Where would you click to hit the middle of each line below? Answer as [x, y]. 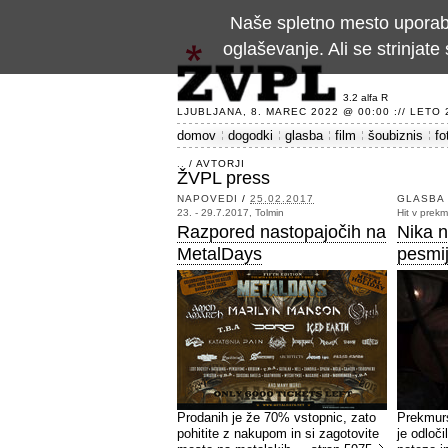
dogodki [250, 135]
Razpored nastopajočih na [281, 232]
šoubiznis [395, 135]
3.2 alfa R [365, 97]
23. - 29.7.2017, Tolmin [230, 212]
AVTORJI [220, 163]
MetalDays [219, 254]
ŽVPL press [223, 178]
